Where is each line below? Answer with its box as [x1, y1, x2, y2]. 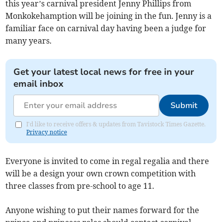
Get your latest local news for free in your [13, 66, 195, 78]
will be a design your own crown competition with [5, 168, 196, 178]
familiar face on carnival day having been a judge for [5, 23, 207, 33]
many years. [5, 36, 52, 46]
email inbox [13, 78, 64, 90]
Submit [170, 100, 197, 111]
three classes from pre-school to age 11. [5, 181, 155, 191]
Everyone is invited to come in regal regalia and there [5, 156, 210, 166]
